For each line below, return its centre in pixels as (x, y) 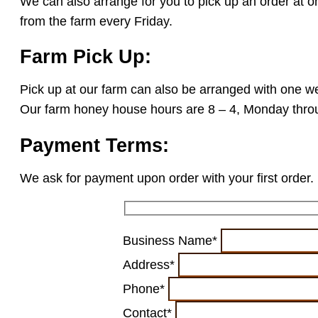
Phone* (146, 289)
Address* (150, 265)
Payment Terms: (94, 145)
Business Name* (172, 241)
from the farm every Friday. (96, 21)
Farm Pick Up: (86, 57)
